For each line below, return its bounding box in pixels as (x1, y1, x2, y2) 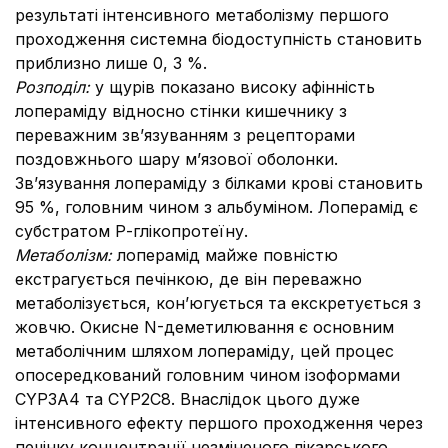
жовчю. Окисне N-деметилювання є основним (15, 317, 394, 337)
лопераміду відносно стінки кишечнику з (15, 101, 347, 121)
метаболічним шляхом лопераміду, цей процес (15, 341, 394, 361)
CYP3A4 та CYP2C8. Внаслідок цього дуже (15, 389, 360, 409)
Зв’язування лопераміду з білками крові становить (15, 173, 423, 193)
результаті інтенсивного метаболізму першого (15, 5, 389, 25)
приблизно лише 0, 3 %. (15, 53, 207, 73)
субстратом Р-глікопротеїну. (15, 221, 248, 241)
